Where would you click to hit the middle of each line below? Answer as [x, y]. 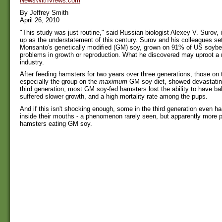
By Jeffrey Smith [44, 12]
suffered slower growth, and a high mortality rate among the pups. [114, 97]
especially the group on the [59, 82]
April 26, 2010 [40, 20]
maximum [113, 82]
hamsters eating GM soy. [56, 124]
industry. [32, 62]
